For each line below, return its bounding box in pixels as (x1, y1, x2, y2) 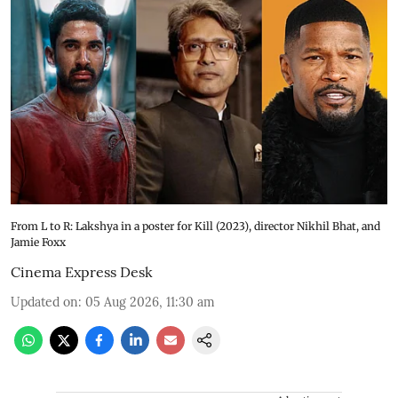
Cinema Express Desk (11, 263, 153, 281)
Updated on (11, 294, 78, 310)
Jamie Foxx (11, 235, 66, 249)
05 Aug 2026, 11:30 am (85, 294, 215, 310)
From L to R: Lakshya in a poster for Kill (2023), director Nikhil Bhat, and (11, 219, 380, 233)
